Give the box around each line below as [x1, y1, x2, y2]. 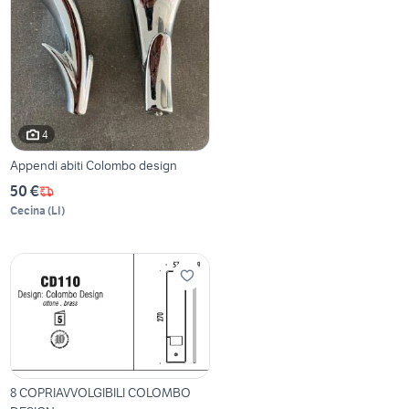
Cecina [10, 204, 47, 218]
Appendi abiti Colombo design [10, 157, 178, 174]
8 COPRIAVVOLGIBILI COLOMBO [10, 384, 192, 402]
